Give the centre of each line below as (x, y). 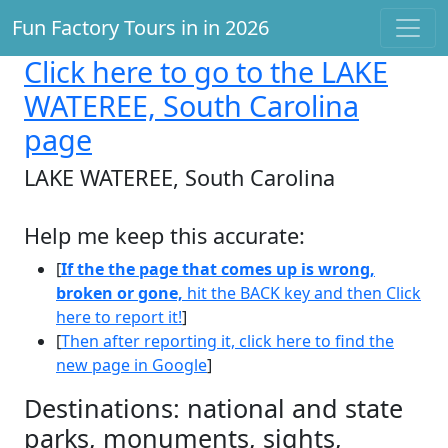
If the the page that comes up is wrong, (218, 269)
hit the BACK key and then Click (302, 293)
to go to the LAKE (270, 71)
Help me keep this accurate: (164, 235)
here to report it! (119, 317)
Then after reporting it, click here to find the (227, 341)
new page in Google (131, 365)
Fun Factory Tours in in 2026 (140, 27)
